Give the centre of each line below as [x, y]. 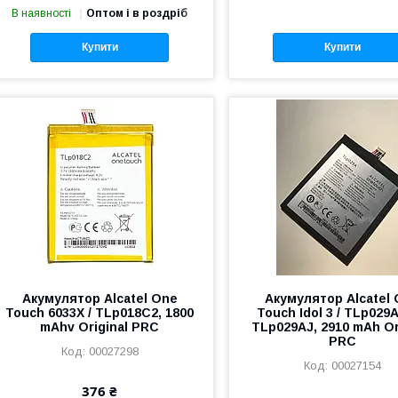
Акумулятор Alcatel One [99, 298]
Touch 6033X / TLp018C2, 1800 [100, 312]
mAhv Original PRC [100, 326]
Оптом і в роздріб [137, 13]
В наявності [42, 13]
